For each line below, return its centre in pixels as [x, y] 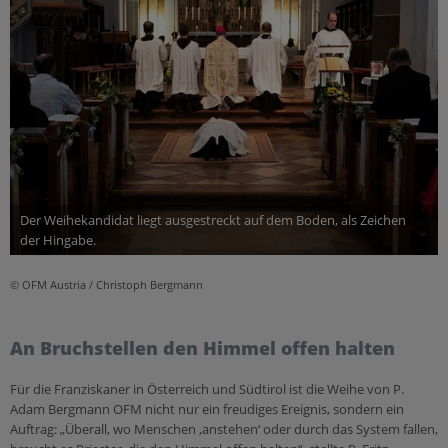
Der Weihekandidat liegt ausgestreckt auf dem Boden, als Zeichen [213, 219]
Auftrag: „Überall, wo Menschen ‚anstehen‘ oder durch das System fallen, [224, 428]
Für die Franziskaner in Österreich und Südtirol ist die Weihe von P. [207, 388]
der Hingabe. [58, 239]
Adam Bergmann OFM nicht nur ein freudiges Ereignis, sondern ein [207, 408]
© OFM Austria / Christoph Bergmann [106, 284]
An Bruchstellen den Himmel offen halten [202, 347]
